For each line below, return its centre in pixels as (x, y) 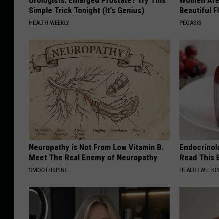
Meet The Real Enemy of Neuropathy (93, 157)
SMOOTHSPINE (48, 170)
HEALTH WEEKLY (49, 22)
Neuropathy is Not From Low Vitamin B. (96, 147)
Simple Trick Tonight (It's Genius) (87, 10)
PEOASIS (191, 22)
